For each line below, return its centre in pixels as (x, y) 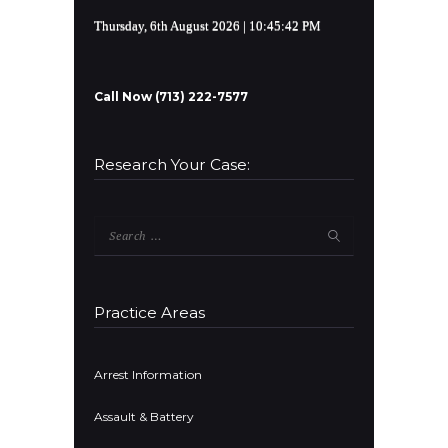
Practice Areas (149, 312)
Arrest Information (148, 375)
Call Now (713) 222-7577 (171, 97)
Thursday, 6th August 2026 (167, 26)
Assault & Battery (144, 417)
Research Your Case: (172, 165)
